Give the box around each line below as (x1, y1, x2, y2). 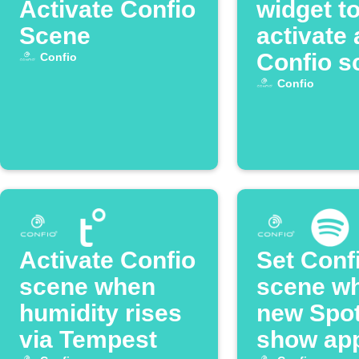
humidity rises (19, 300, 182, 326)
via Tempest (19, 326, 157, 353)
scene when (19, 273, 155, 300)
